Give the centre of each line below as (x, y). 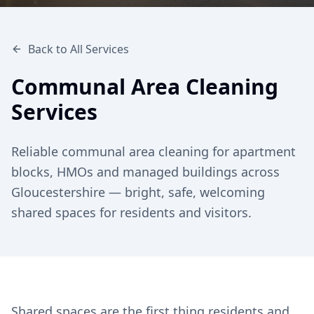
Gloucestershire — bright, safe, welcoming (138, 192)
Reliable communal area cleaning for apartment (153, 151)
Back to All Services (78, 49)
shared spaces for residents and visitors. (131, 212)
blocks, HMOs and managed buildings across (145, 172)
